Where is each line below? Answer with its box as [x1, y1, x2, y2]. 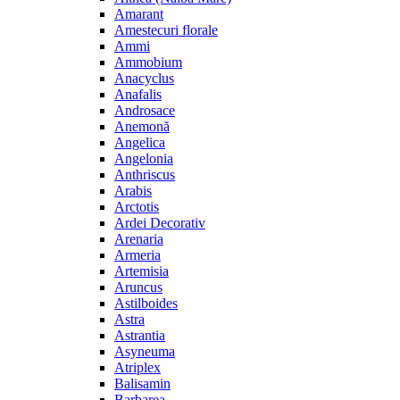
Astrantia [114, 328, 165, 343]
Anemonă [114, 119, 170, 134]
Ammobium [114, 54, 182, 70]
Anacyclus [114, 71, 174, 86]
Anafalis [114, 87, 162, 102]
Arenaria [114, 231, 163, 246]
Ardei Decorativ [114, 215, 205, 230]
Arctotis [114, 199, 159, 214]
